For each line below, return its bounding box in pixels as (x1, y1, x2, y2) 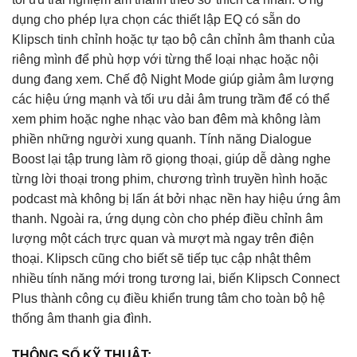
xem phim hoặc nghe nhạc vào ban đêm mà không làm (12, 112, 320, 127)
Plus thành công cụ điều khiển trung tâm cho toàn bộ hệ (12, 292, 325, 306)
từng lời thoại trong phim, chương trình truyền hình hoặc (12, 172, 328, 186)
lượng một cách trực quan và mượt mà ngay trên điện (12, 232, 314, 246)
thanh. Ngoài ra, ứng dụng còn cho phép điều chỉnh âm (12, 212, 323, 226)
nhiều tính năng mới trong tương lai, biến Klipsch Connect (12, 272, 339, 286)
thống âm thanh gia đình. (12, 312, 151, 326)
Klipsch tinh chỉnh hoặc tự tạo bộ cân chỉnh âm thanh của (12, 33, 335, 47)
